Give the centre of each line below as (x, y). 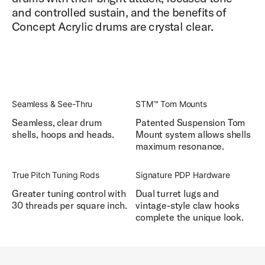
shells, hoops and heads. (63, 134)
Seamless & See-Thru (52, 104)
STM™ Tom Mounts (171, 104)
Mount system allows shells (193, 134)
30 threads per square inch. (70, 205)
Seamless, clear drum (57, 122)
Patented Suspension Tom (190, 122)
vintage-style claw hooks (188, 205)
